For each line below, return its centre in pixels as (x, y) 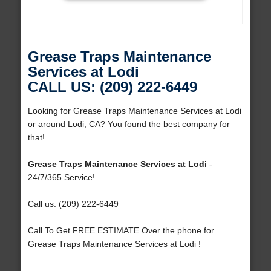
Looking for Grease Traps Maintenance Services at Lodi (134, 111)
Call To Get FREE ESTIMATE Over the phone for (121, 231)
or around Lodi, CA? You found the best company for (129, 124)
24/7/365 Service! (61, 178)
